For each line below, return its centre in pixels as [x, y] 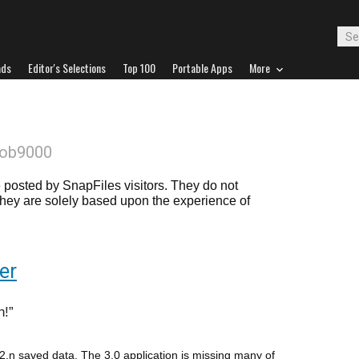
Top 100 [139, 68]
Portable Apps [202, 68]
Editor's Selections [67, 68]
